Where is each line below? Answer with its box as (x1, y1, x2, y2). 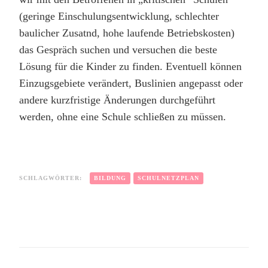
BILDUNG (94, 175, 126, 182)
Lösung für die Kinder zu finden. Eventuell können (19, 60, 242, 73)
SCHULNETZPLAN (138, 175, 199, 182)
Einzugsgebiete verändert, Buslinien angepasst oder (19, 77, 243, 90)
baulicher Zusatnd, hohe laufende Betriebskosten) (19, 27, 234, 39)
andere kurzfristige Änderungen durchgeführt (19, 94, 215, 106)
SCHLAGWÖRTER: (19, 175, 82, 182)
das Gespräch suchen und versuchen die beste (19, 44, 217, 56)
